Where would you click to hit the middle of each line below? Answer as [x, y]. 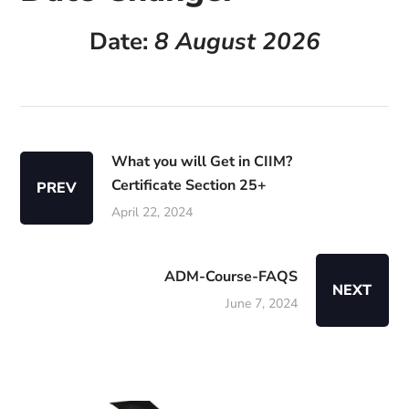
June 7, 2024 [261, 304]
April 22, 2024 [152, 212]
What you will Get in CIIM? [202, 162]
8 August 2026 [237, 42]
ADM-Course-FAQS [231, 277]
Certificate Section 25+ [189, 185]
